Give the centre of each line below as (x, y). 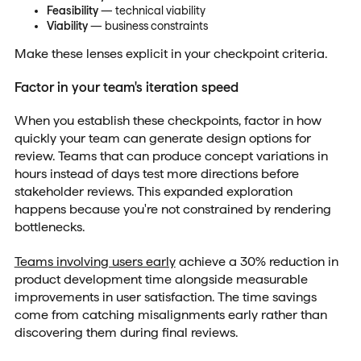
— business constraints (147, 25)
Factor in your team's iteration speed (126, 87)
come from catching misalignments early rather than (170, 315)
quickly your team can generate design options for (162, 139)
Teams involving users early (95, 262)
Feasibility (72, 10)
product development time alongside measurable (161, 280)
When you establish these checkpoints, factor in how (168, 121)
